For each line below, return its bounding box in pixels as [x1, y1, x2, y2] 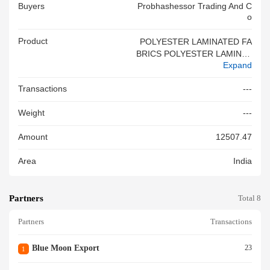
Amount [18, 133, 48, 142]
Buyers [18, 1, 45, 11]
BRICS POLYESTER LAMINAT [136, 49, 252, 58]
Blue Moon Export [31, 243, 99, 253]
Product [18, 36, 48, 46]
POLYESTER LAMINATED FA [140, 37, 252, 46]
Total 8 [238, 194, 261, 202]
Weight [18, 108, 45, 118]
